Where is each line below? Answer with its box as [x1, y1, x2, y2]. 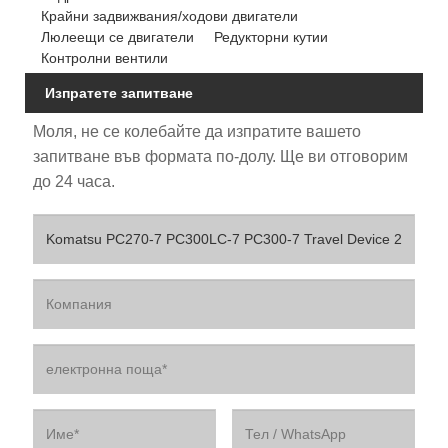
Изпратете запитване [45, 85, 193, 102]
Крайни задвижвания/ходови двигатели [40, 8, 298, 25]
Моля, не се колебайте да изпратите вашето [32, 123, 361, 141]
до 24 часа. [32, 173, 115, 191]
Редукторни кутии [213, 29, 328, 46]
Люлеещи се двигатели [40, 29, 194, 46]
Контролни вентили [40, 50, 168, 67]
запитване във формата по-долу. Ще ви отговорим [32, 148, 408, 166]
